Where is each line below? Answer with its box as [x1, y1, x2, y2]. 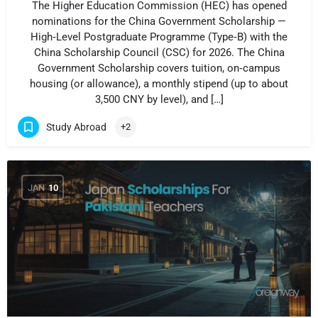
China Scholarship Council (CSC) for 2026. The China [33, 46, 285, 59]
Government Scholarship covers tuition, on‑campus [38, 62, 280, 75]
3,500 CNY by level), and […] [94, 93, 224, 106]
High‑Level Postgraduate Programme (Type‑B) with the [31, 31, 287, 43]
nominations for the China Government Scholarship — [32, 15, 286, 28]
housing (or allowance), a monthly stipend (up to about [30, 77, 288, 90]
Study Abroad [46, 121, 106, 133]
